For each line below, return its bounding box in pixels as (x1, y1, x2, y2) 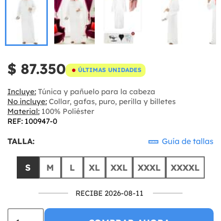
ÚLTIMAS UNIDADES (78, 66, 142, 74)
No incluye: (7, 96, 47, 106)
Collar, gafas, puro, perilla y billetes (47, 96, 176, 106)
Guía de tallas (160, 136, 214, 146)
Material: (7, 106, 39, 116)
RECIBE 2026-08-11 (75, 188, 144, 198)
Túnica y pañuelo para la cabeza (36, 86, 155, 96)
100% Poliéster (39, 106, 94, 116)
